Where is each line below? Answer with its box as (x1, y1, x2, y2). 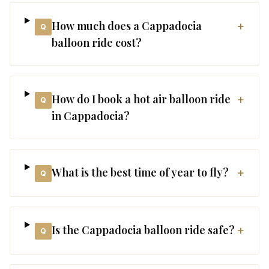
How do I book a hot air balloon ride (51, 92, 231, 106)
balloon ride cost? (51, 35, 142, 50)
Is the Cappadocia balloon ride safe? (51, 223, 235, 237)
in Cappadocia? (51, 109, 130, 123)
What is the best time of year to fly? (51, 165, 229, 180)
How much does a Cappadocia (51, 19, 202, 33)
